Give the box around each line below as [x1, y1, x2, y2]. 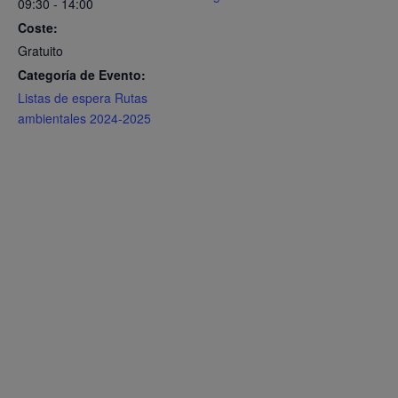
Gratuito [18, 42, 63, 60]
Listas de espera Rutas [18, 89, 147, 107]
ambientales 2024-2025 [18, 109, 151, 128]
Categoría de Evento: [18, 66, 146, 84]
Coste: [18, 19, 58, 37]
